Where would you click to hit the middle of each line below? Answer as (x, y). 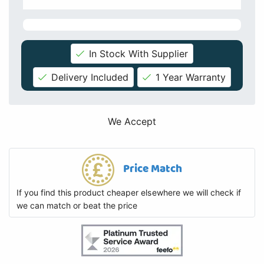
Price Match (153, 169)
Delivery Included (90, 77)
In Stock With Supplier (138, 54)
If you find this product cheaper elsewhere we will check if (129, 192)
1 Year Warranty (191, 77)
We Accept (132, 122)
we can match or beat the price (77, 205)
